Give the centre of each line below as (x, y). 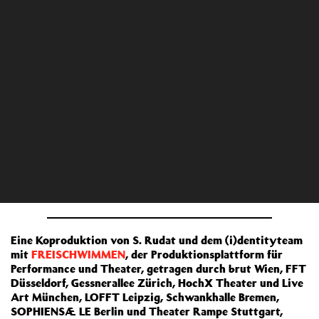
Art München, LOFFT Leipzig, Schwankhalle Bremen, (145, 297)
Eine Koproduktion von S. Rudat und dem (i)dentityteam (157, 240)
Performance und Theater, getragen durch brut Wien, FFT (158, 268)
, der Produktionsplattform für (204, 254)
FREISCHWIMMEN (78, 254)
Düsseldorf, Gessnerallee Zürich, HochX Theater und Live (157, 283)
